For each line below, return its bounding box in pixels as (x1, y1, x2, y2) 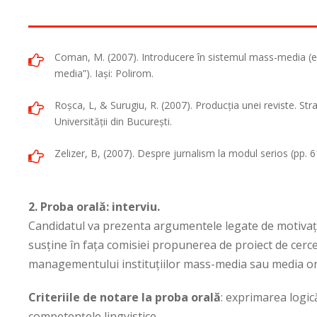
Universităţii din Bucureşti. (54, 114, 172, 128)
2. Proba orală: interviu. (28, 198, 160, 214)
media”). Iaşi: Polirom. (54, 66, 154, 80)
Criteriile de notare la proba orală (28, 289, 221, 305)
